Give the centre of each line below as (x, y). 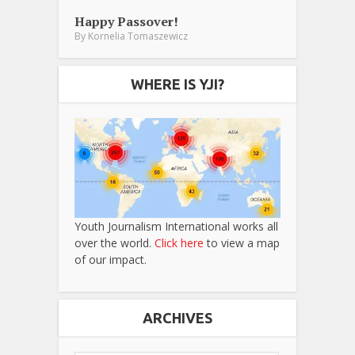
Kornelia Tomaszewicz (138, 36)
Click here (179, 242)
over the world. (115, 242)
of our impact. (111, 259)
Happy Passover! (126, 21)
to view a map (242, 242)
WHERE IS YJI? (177, 84)
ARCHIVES (177, 317)
